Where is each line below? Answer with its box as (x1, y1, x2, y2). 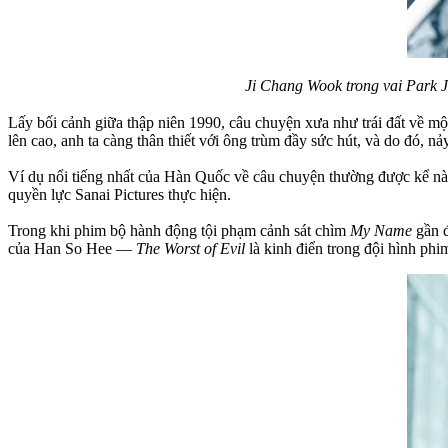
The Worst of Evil (136, 239, 245, 257)
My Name (350, 221, 412, 239)
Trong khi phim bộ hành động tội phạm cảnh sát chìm (8, 221, 350, 239)
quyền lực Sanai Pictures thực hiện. (8, 185, 231, 203)
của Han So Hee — (8, 239, 136, 257)
